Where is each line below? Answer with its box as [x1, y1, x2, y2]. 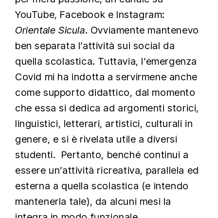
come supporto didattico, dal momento [15, 87, 196, 98]
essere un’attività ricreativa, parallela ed [15, 164, 199, 176]
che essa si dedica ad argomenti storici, [15, 102, 200, 114]
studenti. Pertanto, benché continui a [15, 149, 189, 161]
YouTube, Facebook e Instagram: [15, 9, 165, 20]
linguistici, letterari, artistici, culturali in [15, 118, 193, 129]
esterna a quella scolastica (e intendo [15, 180, 189, 192]
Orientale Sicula [15, 24, 85, 36]
